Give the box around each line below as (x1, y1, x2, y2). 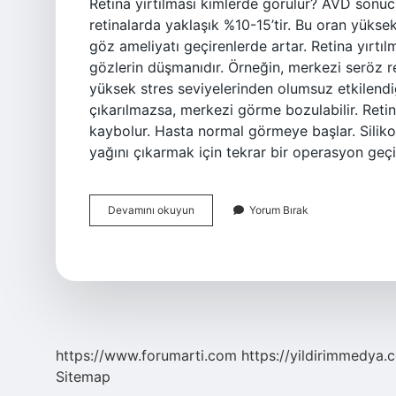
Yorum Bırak (249, 203, 308, 217)
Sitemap (56, 368, 110, 385)
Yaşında (194, 250, 232, 263)
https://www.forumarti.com (56, 346, 237, 364)
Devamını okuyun (108, 203, 194, 217)
